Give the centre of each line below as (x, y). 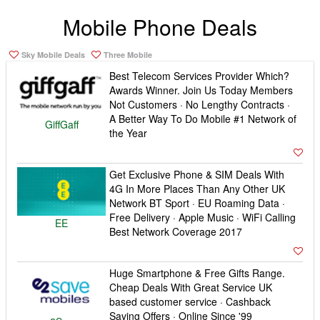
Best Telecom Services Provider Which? (200, 75)
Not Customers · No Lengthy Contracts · (200, 104)
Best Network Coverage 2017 (176, 231)
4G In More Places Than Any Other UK (197, 188)
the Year (129, 132)
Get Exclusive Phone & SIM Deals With (197, 174)
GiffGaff (61, 124)
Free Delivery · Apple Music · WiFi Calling (203, 217)
